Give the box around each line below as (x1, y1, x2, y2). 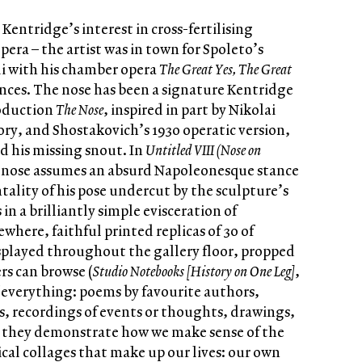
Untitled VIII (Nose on (145, 139, 261, 160)
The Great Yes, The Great (159, 58, 292, 79)
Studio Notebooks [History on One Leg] (93, 260, 295, 281)
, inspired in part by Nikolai (103, 99, 276, 120)
